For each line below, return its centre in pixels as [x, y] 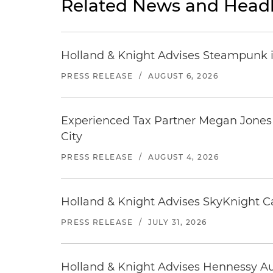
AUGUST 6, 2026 [183, 76]
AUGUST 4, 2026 [183, 157]
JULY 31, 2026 [177, 222]
